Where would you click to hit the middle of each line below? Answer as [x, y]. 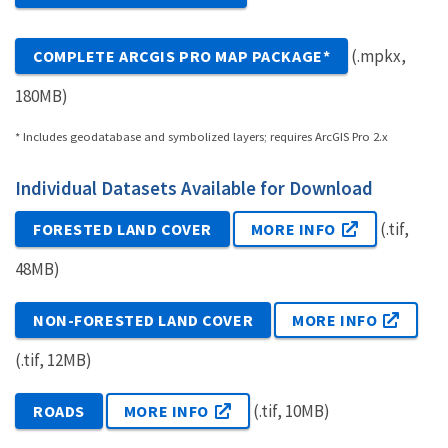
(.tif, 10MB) [289, 411]
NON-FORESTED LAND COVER [143, 320]
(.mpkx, [377, 56]
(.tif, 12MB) [53, 360]
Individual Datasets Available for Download [194, 188]
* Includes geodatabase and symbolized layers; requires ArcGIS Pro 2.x [201, 135]
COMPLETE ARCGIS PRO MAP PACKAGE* [182, 56]
